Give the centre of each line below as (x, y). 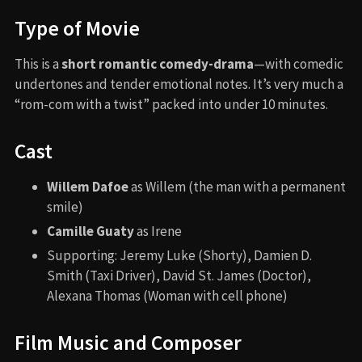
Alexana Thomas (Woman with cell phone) (167, 295)
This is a (38, 63)
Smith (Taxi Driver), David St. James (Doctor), (179, 275)
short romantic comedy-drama (158, 63)
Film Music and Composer (128, 342)
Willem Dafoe (88, 186)
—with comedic (299, 63)
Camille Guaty (90, 231)
